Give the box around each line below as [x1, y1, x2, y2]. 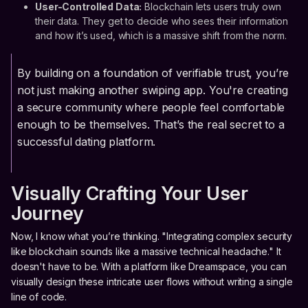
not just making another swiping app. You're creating [17, 82, 288, 97]
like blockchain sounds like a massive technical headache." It [11, 245, 281, 257]
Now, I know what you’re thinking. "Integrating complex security [11, 230, 293, 242]
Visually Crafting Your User [11, 181, 248, 205]
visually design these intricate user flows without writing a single [11, 275, 293, 287]
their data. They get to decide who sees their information [35, 14, 289, 27]
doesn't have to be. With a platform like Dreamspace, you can [11, 260, 287, 272]
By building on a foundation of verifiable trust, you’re [17, 65, 289, 80]
